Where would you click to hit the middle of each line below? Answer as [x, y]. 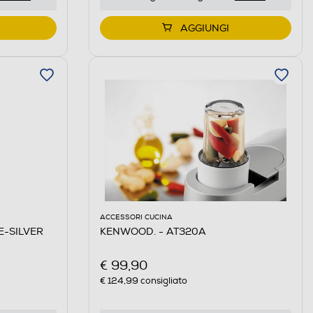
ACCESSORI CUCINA [136, 218]
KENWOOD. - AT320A [153, 232]
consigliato [162, 281]
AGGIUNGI [204, 29]
